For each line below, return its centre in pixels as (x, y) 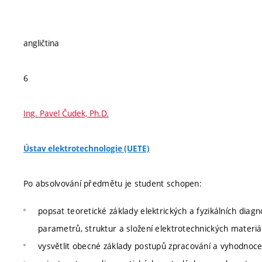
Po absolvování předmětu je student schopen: (113, 183)
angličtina (41, 43)
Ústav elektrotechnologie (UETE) (87, 148)
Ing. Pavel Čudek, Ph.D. (66, 113)
